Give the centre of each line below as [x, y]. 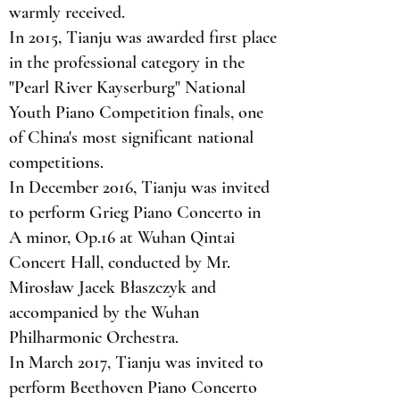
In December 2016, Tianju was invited [139, 187]
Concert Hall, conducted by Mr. [120, 262]
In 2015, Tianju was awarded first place [143, 37]
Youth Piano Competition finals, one [136, 112]
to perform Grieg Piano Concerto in [135, 212]
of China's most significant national [131, 137]
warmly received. [67, 12]
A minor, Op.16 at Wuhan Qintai [122, 237]
